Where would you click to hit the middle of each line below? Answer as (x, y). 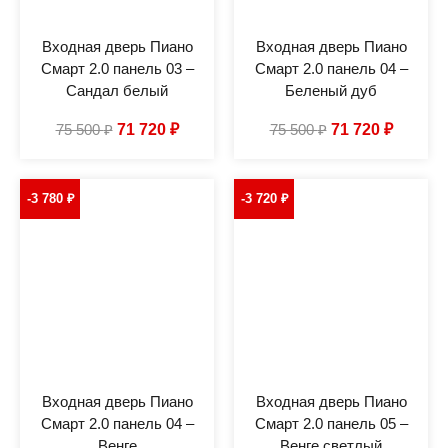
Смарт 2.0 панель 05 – (331, 423)
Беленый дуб (331, 90)
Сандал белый (117, 90)
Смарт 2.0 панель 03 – (117, 68)
